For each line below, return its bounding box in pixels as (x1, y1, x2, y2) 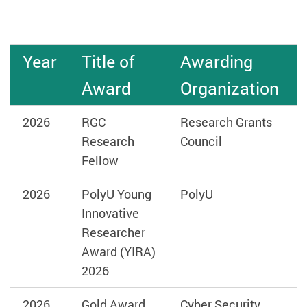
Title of (81, 49, 135, 73)
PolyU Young (81, 186, 151, 203)
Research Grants (180, 114, 272, 131)
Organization (180, 76, 279, 100)
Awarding (180, 49, 253, 73)
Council (180, 133, 222, 150)
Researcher (81, 224, 145, 241)
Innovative (81, 205, 139, 222)
